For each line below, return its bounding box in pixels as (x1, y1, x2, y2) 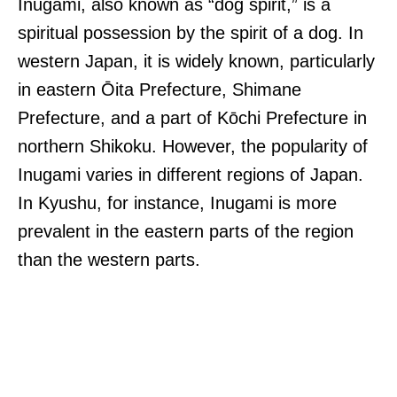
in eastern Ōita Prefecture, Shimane (18, 79, 301, 99)
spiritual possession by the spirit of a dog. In (18, 22, 363, 43)
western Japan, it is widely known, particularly (18, 51, 375, 71)
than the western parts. (18, 249, 200, 269)
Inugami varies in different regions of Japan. (18, 164, 363, 184)
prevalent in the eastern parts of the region (18, 221, 354, 241)
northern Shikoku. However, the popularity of (18, 136, 368, 156)
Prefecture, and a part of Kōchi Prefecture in (18, 107, 367, 128)
